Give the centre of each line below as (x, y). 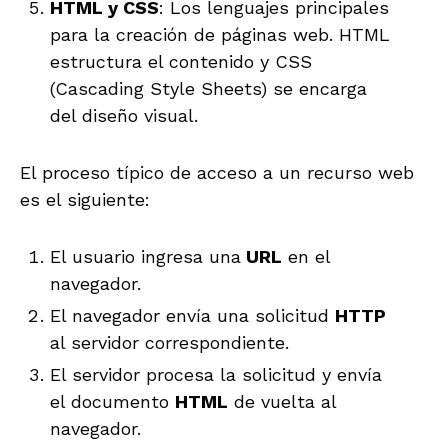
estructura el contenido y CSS (181, 61)
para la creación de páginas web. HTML (220, 34)
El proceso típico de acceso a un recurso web (217, 172)
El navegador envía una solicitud (192, 315)
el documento (112, 401)
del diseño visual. (124, 115)
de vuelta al (282, 401)
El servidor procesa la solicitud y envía (216, 374)
